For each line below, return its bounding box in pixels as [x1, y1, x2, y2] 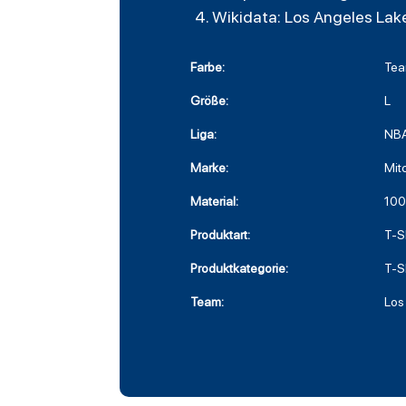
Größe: [190, 93, 228, 109]
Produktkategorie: [190, 261, 288, 276]
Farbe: [190, 60, 225, 75]
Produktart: [190, 227, 250, 243]
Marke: [190, 160, 228, 176]
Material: [190, 194, 238, 209]
